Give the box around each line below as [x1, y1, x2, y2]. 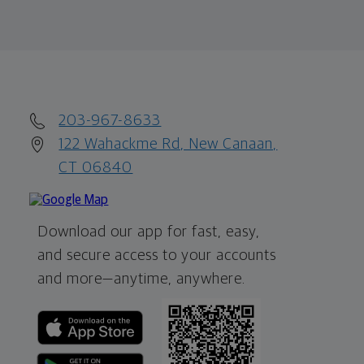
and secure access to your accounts [37, 247, 277, 263]
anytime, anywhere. [114, 271, 246, 287]
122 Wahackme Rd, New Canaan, [58, 136, 278, 152]
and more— [37, 271, 115, 287]
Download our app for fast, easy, [37, 223, 261, 240]
